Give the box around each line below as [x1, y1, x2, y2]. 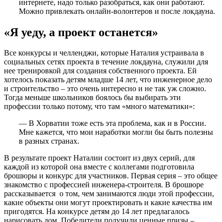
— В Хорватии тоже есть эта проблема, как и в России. [19, 119, 206, 128]
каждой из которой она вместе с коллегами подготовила [4, 163, 194, 171]
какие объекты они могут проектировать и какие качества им [4, 198, 212, 207]
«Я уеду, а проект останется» [4, 25, 158, 39]
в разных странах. [19, 137, 79, 146]
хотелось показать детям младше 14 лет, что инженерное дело [4, 75, 212, 84]
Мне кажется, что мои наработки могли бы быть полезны [19, 128, 213, 137]
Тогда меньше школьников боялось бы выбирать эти [4, 93, 181, 102]
